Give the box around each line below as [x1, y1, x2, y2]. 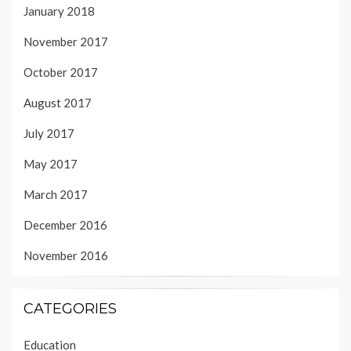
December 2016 [24, 218, 107, 233]
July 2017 [24, 126, 74, 141]
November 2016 [24, 248, 108, 263]
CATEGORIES [24, 300, 117, 318]
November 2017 [24, 34, 108, 49]
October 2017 [24, 65, 98, 80]
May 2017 [24, 157, 78, 172]
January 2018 [24, 4, 95, 19]
